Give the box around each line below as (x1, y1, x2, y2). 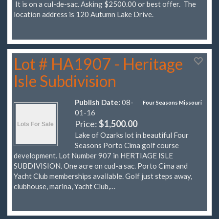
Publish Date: (75, 97, 120, 107)
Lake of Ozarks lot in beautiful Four (75, 130, 189, 139)
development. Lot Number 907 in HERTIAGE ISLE (14, 151, 173, 160)
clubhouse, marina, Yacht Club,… (14, 181, 115, 191)
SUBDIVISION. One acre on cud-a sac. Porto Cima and (14, 161, 188, 170)
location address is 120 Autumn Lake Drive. (14, 10, 153, 19)
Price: (75, 118, 99, 129)
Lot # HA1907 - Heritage (14, 54, 183, 73)
